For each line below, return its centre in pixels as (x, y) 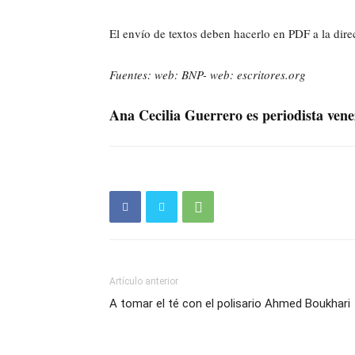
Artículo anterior (144, 282)
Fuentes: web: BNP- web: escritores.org (208, 75)
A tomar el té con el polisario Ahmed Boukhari (230, 304)
